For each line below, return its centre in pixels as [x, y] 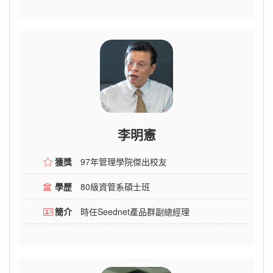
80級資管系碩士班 [115, 186]
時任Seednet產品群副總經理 [135, 211]
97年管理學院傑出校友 [124, 161]
